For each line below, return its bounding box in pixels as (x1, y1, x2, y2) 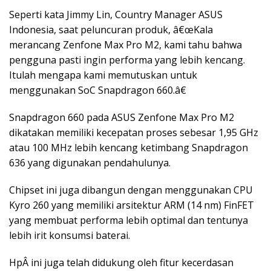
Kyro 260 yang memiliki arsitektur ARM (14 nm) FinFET (9, 198, 254, 212)
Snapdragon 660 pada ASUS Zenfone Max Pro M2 (9, 110, 234, 124)
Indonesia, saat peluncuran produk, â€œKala (9, 22, 213, 36)
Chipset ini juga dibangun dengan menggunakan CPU (9, 183, 253, 197)
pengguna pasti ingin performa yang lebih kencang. (9, 53, 245, 67)
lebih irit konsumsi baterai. (9, 228, 130, 242)
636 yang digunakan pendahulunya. (9, 155, 171, 169)
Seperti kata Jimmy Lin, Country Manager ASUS (9, 7, 223, 21)
